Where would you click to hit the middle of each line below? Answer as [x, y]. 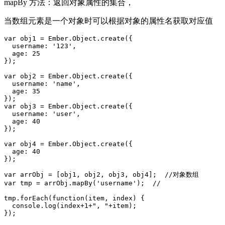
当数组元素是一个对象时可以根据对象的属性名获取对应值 [108, 21]
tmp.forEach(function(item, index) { [74, 198]
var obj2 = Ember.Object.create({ [68, 76]
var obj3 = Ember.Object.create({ [68, 106]
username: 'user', [42, 114]
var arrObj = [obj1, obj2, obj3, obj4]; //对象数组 [101, 174]
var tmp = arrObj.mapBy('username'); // [84, 183]
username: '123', [40, 46]
